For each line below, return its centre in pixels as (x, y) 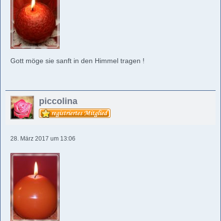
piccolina (58, 101)
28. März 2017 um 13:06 (43, 139)
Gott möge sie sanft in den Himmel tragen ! (77, 61)
